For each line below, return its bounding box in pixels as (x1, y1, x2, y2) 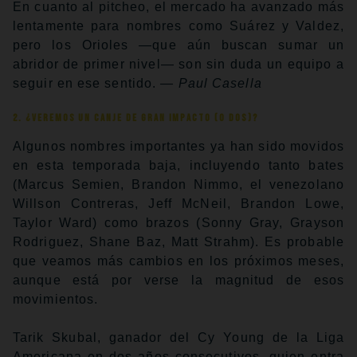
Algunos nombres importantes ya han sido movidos (13, 139, 344, 154)
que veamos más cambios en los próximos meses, (13, 254, 344, 269)
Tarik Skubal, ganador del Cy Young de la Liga (13, 331, 344, 345)
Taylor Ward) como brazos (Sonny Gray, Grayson (13, 216, 344, 230)
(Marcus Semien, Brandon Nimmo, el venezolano (13, 178, 344, 192)
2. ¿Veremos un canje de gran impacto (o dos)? (13, 112, 259, 125)
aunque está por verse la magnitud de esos (13, 273, 344, 288)
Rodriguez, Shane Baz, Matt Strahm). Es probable (13, 235, 344, 249)
